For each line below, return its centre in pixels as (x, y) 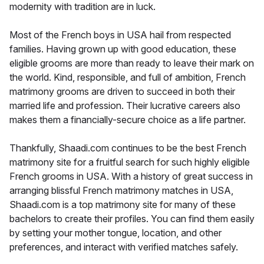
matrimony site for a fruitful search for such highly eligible (130, 162)
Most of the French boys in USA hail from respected (120, 34)
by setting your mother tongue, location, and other (115, 232)
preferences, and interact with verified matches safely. (124, 247)
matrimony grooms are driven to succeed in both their (122, 91)
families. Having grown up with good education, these (123, 49)
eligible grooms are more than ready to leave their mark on (132, 63)
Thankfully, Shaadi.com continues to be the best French (128, 148)
